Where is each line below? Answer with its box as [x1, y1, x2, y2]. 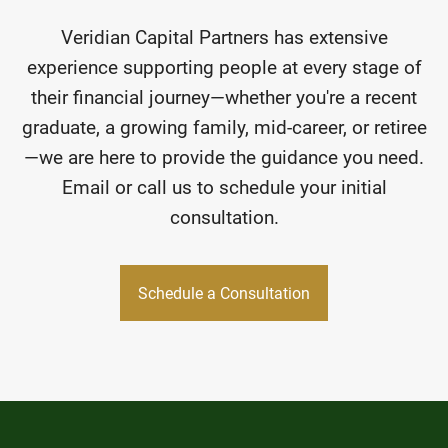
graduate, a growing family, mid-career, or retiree [21, 116, 427, 139]
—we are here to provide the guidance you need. [24, 146, 424, 169]
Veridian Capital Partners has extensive [60, 26, 388, 49]
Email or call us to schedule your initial [61, 176, 387, 199]
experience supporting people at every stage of [26, 56, 422, 79]
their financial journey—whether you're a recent [31, 86, 417, 109]
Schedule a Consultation [138, 283, 310, 303]
